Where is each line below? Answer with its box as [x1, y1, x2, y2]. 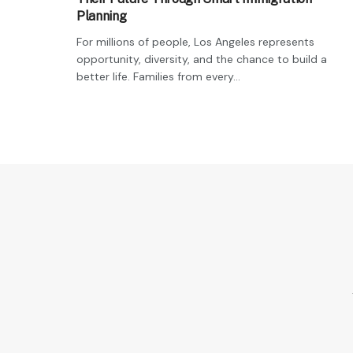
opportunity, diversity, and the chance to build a [76, 51, 327, 66]
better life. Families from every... [76, 69, 240, 84]
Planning [76, 8, 127, 24]
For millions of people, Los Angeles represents [76, 34, 314, 49]
